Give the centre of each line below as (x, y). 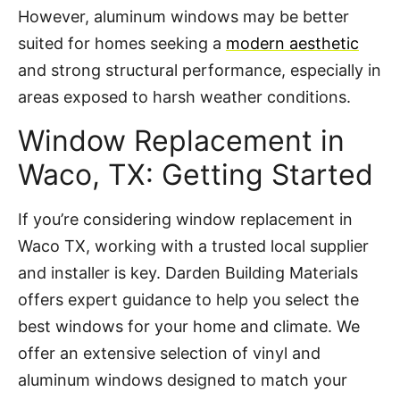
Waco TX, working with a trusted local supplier (193, 246)
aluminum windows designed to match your (183, 379)
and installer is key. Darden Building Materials (188, 272)
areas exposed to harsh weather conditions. (184, 97)
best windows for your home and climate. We (189, 326)
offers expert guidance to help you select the (188, 299)
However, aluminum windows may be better (183, 17)
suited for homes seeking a (122, 44)
